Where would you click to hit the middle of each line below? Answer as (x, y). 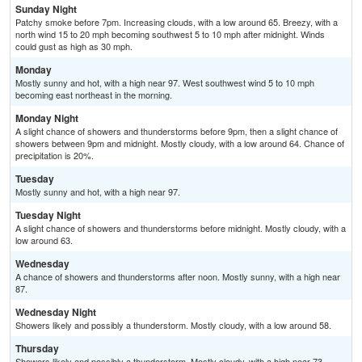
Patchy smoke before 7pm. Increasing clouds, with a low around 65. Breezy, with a (177, 22)
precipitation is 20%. (55, 156)
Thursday (37, 349)
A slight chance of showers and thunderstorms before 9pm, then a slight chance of (177, 131)
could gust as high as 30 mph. (74, 46)
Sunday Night (46, 9)
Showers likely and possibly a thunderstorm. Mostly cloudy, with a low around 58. (173, 325)
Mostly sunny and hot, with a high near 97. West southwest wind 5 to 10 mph (165, 83)
